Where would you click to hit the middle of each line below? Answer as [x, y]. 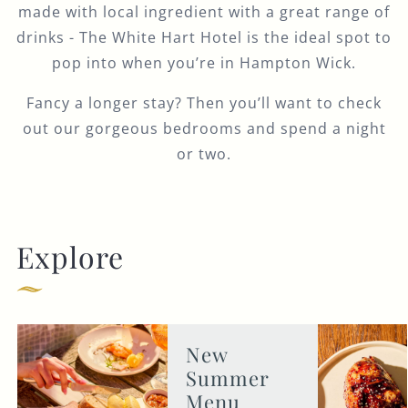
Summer [227, 378]
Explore [70, 256]
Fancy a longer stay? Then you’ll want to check [204, 103]
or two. [204, 154]
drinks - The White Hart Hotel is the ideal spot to [204, 37]
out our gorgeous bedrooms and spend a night [204, 128]
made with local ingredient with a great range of [204, 12]
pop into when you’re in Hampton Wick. [204, 63]
